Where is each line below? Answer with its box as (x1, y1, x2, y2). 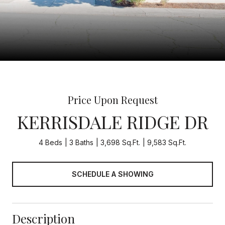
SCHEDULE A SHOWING (71, 169, 154, 178)
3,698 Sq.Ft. (100, 138, 140, 147)
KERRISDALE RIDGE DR (17, 109, 208, 134)
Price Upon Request (67, 93, 158, 106)
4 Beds (39, 138, 62, 147)
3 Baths (69, 138, 93, 147)
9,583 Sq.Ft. (147, 138, 186, 147)
